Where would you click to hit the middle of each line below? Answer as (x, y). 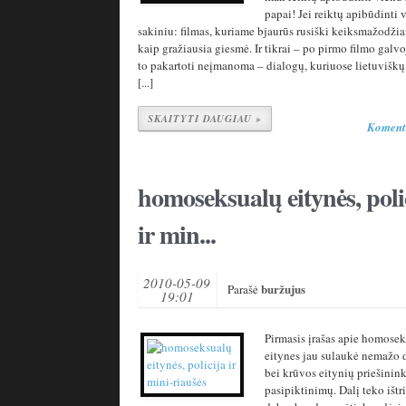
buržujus (283, 289)
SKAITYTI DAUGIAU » (205, 119)
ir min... (177, 234)
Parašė (244, 289)
